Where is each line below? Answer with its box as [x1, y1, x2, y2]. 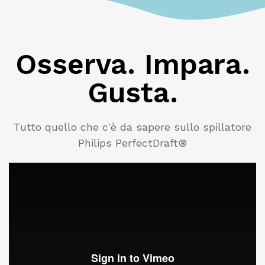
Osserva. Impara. [15, 47, 250, 81]
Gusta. [87, 75, 178, 109]
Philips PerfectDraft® [78, 136, 187, 149]
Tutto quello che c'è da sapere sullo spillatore [14, 120, 251, 133]
